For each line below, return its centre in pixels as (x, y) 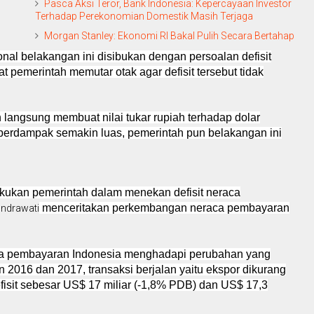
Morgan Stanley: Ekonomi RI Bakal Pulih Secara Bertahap (169, 35)
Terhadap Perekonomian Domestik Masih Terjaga (144, 16)
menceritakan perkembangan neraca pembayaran (164, 207)
